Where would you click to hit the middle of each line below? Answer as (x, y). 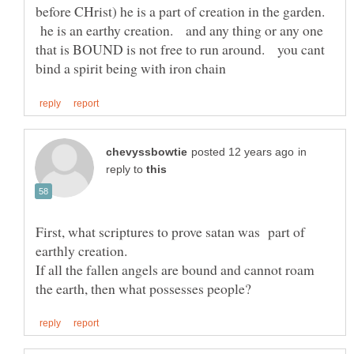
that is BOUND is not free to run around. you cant (180, 49)
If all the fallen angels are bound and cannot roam (175, 269)
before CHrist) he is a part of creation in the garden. (183, 11)
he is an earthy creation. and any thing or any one (179, 30)
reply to (126, 169)
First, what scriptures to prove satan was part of (170, 231)
